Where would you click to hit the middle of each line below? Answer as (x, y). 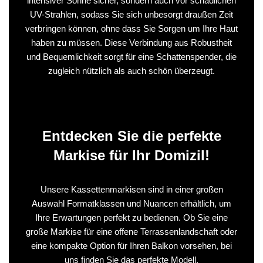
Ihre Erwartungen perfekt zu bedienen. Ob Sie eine (131, 217)
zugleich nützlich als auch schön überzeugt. (131, 70)
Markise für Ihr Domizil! (131, 155)
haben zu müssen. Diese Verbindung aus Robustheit (131, 42)
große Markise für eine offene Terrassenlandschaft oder (131, 231)
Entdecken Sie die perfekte (131, 136)
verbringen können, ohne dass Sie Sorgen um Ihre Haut (131, 28)
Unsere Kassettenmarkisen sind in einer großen (131, 189)
